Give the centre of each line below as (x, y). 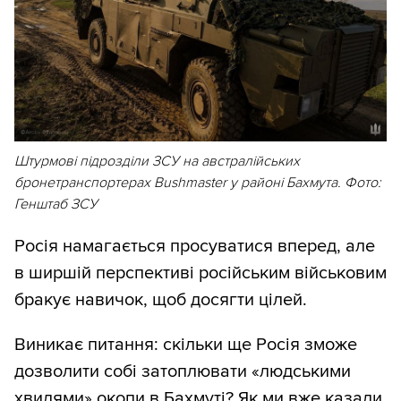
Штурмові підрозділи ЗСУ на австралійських (157, 162)
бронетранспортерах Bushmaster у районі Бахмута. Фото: (198, 183)
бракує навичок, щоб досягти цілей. (161, 300)
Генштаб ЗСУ (56, 205)
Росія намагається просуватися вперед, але (195, 247)
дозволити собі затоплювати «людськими (183, 372)
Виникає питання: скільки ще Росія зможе (186, 345)
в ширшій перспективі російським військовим (200, 273)
